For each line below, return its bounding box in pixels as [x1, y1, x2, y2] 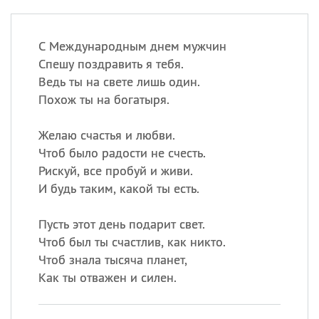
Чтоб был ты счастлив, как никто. [38, 234, 226, 250]
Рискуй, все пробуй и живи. [38, 162, 193, 179]
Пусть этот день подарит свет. [38, 216, 205, 232]
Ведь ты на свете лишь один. [38, 73, 200, 90]
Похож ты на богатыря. [38, 91, 169, 108]
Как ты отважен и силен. [38, 269, 177, 286]
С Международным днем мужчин [38, 38, 226, 54]
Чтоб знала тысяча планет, [38, 251, 187, 268]
